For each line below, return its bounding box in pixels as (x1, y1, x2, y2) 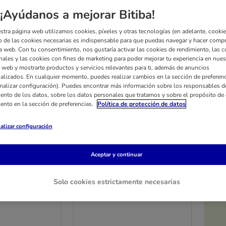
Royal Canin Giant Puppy (79, 154, 172, 166)
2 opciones (89, 139, 120, 148)
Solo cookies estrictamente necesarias (53, 177, 180, 187)
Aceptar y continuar (91, 150, 142, 158)
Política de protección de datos (97, 100, 186, 108)
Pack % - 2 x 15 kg (79, 166, 139, 177)
